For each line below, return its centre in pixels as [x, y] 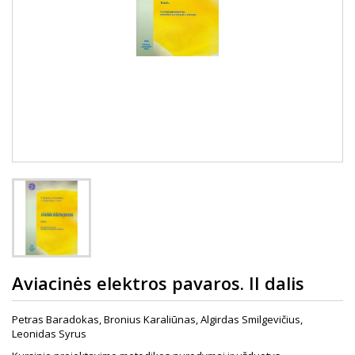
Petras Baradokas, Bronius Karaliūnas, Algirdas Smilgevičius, [157, 319]
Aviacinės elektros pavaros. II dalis [158, 283]
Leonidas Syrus [49, 334]
